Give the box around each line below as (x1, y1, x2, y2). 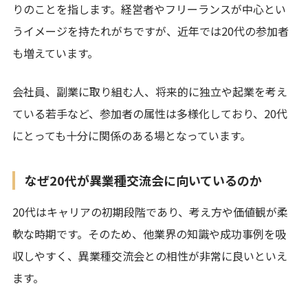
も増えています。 (12, 44, 98, 61)
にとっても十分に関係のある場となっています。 (12, 126, 251, 144)
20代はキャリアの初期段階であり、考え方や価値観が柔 (12, 203, 288, 220)
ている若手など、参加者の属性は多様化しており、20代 (12, 104, 287, 122)
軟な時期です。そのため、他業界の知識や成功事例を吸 (12, 225, 286, 242)
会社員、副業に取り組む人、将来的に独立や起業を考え (12, 82, 287, 100)
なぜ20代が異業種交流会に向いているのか (25, 170, 262, 189)
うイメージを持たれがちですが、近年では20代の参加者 (12, 22, 289, 39)
